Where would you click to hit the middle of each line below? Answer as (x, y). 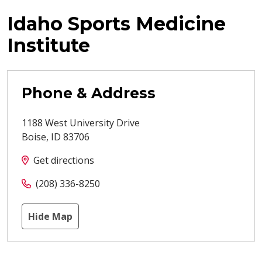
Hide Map (50, 217)
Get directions (64, 161)
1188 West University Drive (81, 123)
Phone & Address (89, 93)
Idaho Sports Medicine (116, 24)
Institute (49, 46)
